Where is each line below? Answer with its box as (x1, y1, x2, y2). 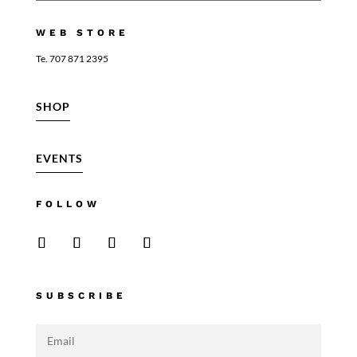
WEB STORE (35, 27, 129, 38)
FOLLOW (35, 198, 100, 210)
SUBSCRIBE (35, 290, 127, 301)
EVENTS (35, 151, 83, 165)
